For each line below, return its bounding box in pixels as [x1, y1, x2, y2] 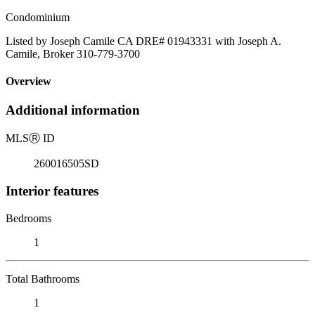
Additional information [6, 103, 140, 118]
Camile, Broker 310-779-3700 [6, 47, 140, 60]
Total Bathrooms [6, 272, 79, 285]
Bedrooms [6, 212, 51, 224]
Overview [6, 75, 51, 88]
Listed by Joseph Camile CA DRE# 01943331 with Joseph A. [6, 34, 281, 47]
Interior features [6, 183, 98, 198]
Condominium [6, 11, 70, 23]
